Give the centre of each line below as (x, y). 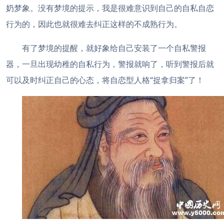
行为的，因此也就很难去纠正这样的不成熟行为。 (94, 24)
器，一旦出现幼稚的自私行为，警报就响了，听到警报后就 (110, 64)
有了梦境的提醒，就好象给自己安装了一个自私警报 (114, 48)
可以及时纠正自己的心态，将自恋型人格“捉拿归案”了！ (105, 80)
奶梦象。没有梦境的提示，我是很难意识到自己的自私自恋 (110, 8)
